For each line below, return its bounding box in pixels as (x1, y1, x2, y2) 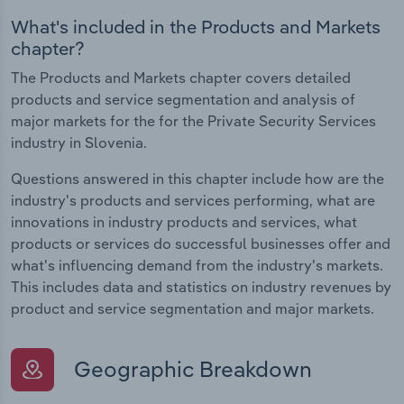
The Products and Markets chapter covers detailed (11, 69, 351, 87)
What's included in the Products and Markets (11, 15, 381, 39)
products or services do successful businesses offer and (11, 234, 390, 253)
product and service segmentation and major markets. (11, 299, 374, 318)
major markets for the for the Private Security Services (11, 112, 376, 131)
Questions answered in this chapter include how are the (11, 170, 384, 188)
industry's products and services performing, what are (11, 191, 375, 210)
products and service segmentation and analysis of (11, 90, 355, 109)
